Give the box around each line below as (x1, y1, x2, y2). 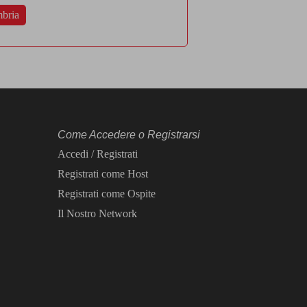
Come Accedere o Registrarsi (57, 129, 200, 140)
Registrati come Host (57, 168, 148, 180)
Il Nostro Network (57, 208, 137, 219)
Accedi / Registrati (57, 148, 138, 160)
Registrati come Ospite (57, 188, 156, 199)
